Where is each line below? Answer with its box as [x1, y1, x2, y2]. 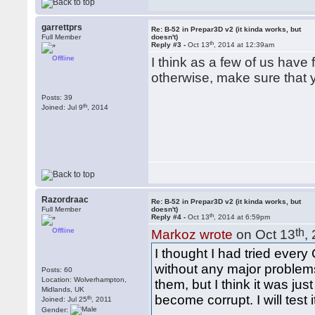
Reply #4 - [151, 213, 188, 221]
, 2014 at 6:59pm [214, 213, 271, 221]
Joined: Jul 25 [41, 295, 88, 303]
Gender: [41, 305, 71, 314]
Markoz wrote [151, 227, 233, 242]
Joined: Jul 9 [41, 103, 84, 111]
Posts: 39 [41, 94, 73, 101]
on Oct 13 [233, 227, 296, 242]
